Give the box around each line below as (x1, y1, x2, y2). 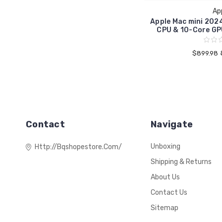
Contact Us (151, 188, 187, 197)
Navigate (151, 119, 193, 130)
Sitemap (151, 204, 178, 213)
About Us (151, 173, 180, 182)
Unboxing (151, 142, 180, 151)
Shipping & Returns (151, 158, 212, 166)
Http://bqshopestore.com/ (35, 143, 122, 152)
